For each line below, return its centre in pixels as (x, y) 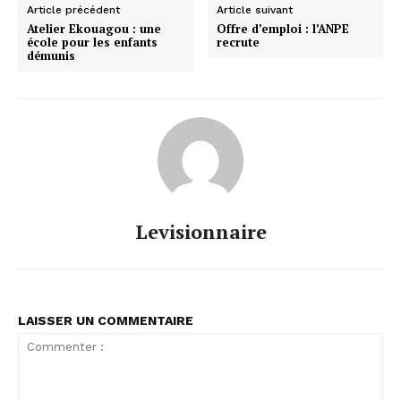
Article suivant (255, 10)
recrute (239, 43)
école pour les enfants (92, 43)
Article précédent (73, 10)
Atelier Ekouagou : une (94, 29)
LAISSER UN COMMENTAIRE (106, 321)
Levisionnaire (200, 232)
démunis (51, 56)
